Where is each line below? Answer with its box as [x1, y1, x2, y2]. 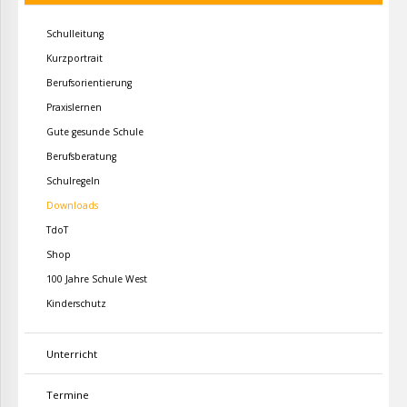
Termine [46, 387, 89, 402]
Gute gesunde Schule [46, 124, 144, 138]
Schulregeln [46, 174, 100, 187]
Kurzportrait [46, 51, 103, 65]
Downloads [46, 198, 98, 212]
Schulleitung [46, 26, 104, 40]
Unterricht [46, 346, 97, 361]
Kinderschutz [46, 296, 106, 310]
